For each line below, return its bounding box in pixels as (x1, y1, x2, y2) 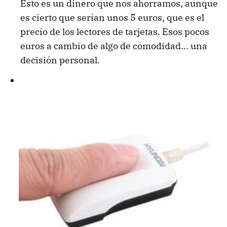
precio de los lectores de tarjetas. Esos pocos (20, 26, 209, 38)
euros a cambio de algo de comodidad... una (20, 40, 207, 52)
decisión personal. (20, 54, 100, 66)
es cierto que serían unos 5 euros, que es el (20, 12, 204, 24)
